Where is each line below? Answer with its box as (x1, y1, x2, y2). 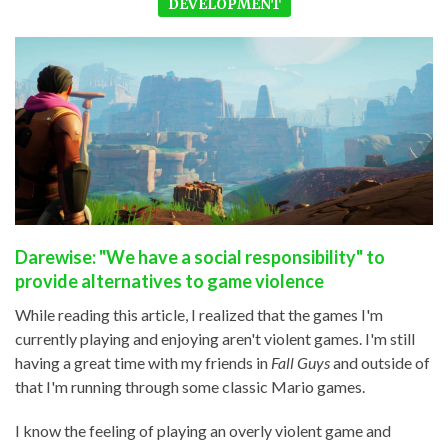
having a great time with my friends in (15, 353, 271, 373)
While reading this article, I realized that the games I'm (15, 305, 383, 325)
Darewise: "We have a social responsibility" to (15, 246, 385, 269)
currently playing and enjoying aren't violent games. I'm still (15, 329, 415, 349)
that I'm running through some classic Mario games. (15, 377, 365, 397)
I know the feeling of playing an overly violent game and (15, 421, 391, 441)
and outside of (330, 353, 430, 373)
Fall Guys (271, 353, 330, 373)
